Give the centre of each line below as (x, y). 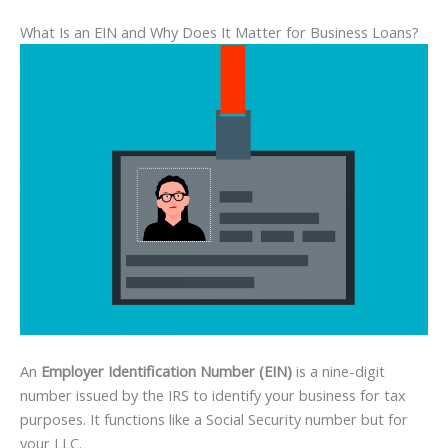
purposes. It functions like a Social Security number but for (214, 418)
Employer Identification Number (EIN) (166, 370)
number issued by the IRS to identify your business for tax (213, 394)
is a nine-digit (338, 370)
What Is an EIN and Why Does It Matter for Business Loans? (219, 31)
